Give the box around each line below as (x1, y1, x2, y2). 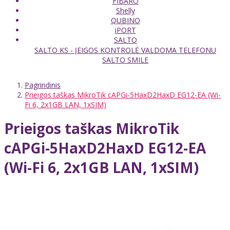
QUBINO (110, 15, 140, 25)
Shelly (116, 5, 135, 15)
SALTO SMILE (102, 54, 148, 65)
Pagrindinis (25, 80, 61, 90)
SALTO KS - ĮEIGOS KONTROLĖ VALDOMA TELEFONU (34, 45, 216, 55)
